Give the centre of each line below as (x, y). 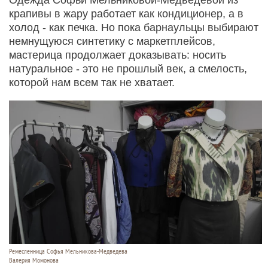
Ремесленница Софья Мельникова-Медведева (68, 251)
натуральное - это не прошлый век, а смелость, (128, 68)
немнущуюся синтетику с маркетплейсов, (112, 41)
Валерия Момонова (34, 260)
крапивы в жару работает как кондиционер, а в (126, 13)
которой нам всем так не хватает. (92, 82)
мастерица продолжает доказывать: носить (118, 55)
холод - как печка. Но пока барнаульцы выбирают (134, 27)
